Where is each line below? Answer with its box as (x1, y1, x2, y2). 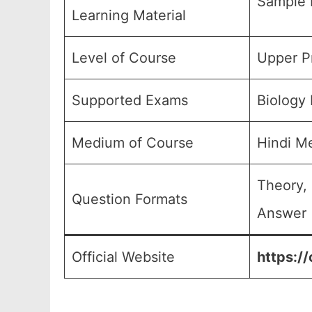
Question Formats (72, 191, 187, 208)
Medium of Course (72, 134, 194, 151)
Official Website (72, 249, 175, 265)
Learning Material (72, 7, 186, 24)
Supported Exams (72, 92, 188, 109)
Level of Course (72, 49, 176, 66)
